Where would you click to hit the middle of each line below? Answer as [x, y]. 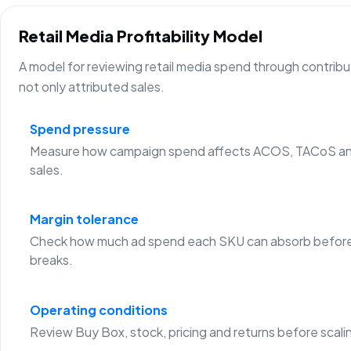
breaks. [51, 260]
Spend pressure [80, 129]
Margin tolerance [84, 219]
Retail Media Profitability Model [141, 36]
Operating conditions [98, 309]
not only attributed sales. [92, 86]
